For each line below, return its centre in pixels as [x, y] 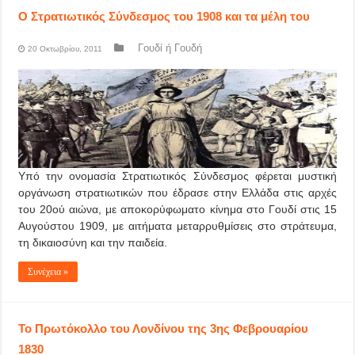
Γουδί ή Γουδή [170, 48]
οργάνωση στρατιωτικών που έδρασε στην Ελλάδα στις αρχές [177, 193]
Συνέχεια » [48, 272]
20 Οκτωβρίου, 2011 [65, 49]
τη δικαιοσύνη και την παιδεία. [93, 242]
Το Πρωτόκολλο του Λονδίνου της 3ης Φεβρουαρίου [164, 328]
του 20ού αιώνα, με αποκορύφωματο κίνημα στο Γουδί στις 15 [177, 209]
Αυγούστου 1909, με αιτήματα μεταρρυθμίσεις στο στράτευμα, [177, 226]
